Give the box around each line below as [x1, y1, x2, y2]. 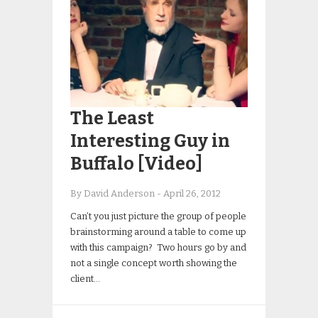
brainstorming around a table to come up [70, 226, 246, 237]
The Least [70, 108, 154, 129]
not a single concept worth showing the [70, 258, 237, 268]
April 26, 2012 [163, 188, 221, 199]
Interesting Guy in [70, 131, 230, 152]
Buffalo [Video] [70, 153, 202, 175]
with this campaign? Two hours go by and [70, 242, 246, 253]
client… [70, 273, 100, 284]
